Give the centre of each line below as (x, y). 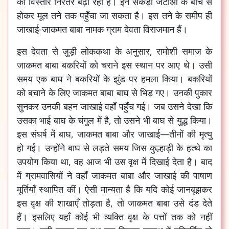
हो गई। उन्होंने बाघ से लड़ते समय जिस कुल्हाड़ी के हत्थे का (114, 147)
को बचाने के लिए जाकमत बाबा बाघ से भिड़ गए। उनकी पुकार (114, 92)
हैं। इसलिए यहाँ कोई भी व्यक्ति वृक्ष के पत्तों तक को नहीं (114, 216)
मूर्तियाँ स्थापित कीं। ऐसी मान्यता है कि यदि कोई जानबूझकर (114, 189)
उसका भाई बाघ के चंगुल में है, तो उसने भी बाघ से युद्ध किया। (114, 120)
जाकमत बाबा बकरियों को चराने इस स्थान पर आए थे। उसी (114, 65)
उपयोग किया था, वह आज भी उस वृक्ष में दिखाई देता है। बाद (114, 161)
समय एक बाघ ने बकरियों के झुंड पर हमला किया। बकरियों (114, 78)
